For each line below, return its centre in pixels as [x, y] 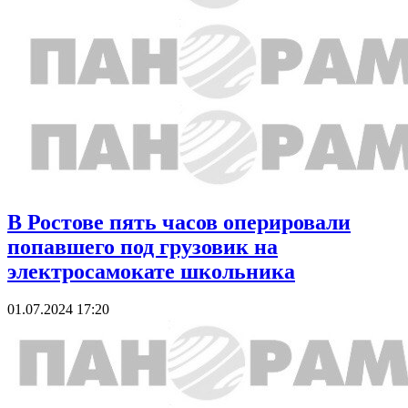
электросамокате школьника [151, 271]
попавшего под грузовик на [143, 246]
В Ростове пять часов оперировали [179, 222]
